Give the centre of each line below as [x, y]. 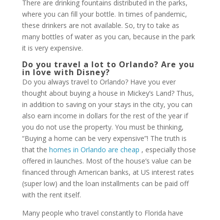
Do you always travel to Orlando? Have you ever [99, 82]
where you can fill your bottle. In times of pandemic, [104, 14]
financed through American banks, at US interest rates [108, 172]
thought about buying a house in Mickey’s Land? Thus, [108, 93]
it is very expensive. [52, 48]
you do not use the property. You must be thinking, [103, 127]
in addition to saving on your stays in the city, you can [107, 104]
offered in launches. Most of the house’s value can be [107, 161]
